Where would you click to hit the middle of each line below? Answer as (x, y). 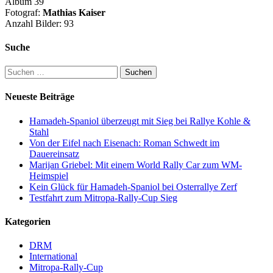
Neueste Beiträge (40, 97)
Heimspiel (49, 175)
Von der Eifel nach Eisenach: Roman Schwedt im (124, 143)
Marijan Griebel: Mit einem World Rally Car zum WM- (136, 165)
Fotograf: (24, 12)
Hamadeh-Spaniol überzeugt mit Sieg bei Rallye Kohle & (140, 121)
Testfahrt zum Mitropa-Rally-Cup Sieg (103, 197)
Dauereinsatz (54, 154)
